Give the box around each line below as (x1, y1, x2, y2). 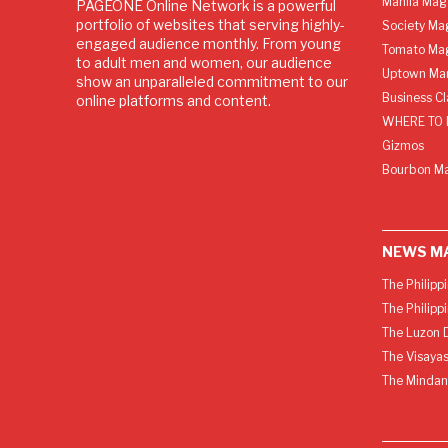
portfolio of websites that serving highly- (76, 15, 345, 33)
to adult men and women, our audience (76, 53, 332, 71)
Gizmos (381, 137, 424, 153)
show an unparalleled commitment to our (76, 72, 348, 90)
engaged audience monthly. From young (76, 34, 341, 52)
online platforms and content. (76, 91, 271, 109)
